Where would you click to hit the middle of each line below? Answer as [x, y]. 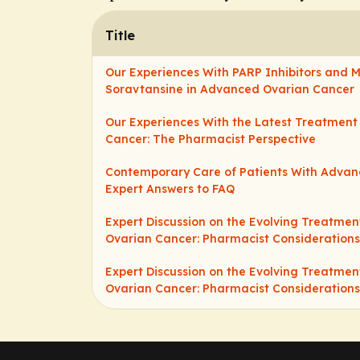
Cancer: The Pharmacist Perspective [211, 139]
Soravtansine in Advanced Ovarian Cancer [230, 89]
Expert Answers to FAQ [170, 189]
